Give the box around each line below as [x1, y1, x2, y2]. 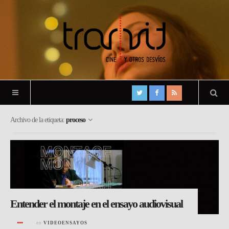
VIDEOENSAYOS [43, 220, 87, 225]
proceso [66, 116, 85, 124]
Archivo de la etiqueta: [10, 116, 66, 124]
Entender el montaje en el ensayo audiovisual [10, 197, 182, 210]
